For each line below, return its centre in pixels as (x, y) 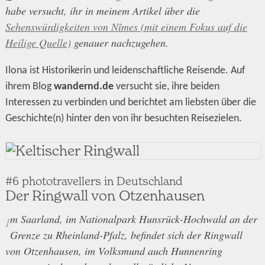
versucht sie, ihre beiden (166, 86)
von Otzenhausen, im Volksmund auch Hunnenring (114, 251)
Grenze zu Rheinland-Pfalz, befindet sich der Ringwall (126, 235)
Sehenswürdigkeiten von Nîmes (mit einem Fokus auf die (126, 26)
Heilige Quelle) (38, 42)
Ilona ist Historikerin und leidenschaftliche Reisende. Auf (125, 70)
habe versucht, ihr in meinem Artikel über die (102, 10)
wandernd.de (83, 86)
